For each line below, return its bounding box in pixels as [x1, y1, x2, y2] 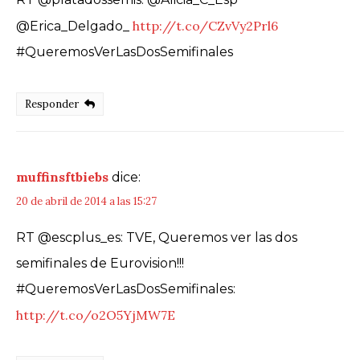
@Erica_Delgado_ [16, 18, 133, 34]
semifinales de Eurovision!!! [16, 256, 184, 272]
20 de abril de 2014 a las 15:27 [16, 194, 157, 209]
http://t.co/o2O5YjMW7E [16, 307, 175, 324]
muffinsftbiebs [16, 169, 108, 186]
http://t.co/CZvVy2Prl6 [133, 17, 278, 34]
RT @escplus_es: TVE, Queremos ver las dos [16, 230, 297, 246]
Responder [25, 96, 80, 111]
